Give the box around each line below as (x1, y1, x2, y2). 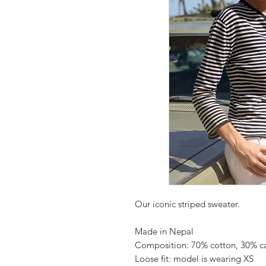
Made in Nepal (135, 226, 196, 237)
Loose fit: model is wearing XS (135, 253, 254, 264)
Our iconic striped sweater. (135, 198, 240, 210)
